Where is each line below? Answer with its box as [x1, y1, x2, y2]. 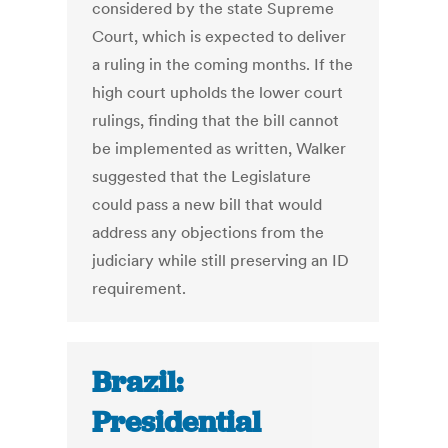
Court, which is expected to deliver [92, 26, 347, 47]
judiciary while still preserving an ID [92, 250, 350, 271]
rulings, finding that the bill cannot [92, 110, 340, 131]
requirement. [92, 278, 187, 299]
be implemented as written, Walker [92, 138, 347, 159]
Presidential [92, 403, 262, 442]
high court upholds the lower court [92, 82, 344, 103]
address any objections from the [92, 222, 325, 243]
